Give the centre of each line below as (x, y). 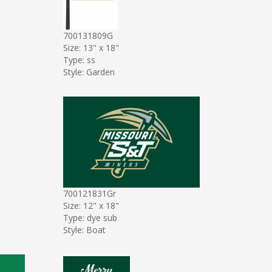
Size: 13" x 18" (91, 47)
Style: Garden (89, 72)
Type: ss (79, 59)
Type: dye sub (90, 217)
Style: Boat (84, 229)
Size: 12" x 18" (91, 205)
